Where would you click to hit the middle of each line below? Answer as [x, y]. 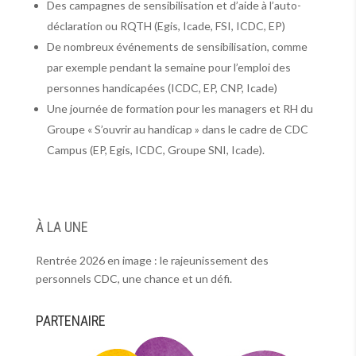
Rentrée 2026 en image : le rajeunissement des [152, 260]
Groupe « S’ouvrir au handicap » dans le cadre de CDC [177, 129]
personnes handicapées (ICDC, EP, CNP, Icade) [162, 88]
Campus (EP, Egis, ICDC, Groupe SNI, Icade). [155, 150]
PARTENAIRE [70, 321]
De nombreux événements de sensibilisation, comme [177, 46]
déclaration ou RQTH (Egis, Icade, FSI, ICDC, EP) [166, 26]
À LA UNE [62, 227]
